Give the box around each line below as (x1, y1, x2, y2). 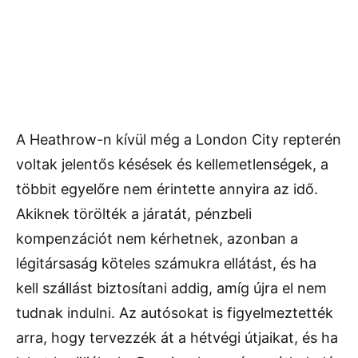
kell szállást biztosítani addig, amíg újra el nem (16, 280, 327, 297)
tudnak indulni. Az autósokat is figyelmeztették (16, 304, 333, 322)
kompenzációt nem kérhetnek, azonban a (16, 230, 298, 248)
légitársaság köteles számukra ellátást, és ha (16, 255, 316, 272)
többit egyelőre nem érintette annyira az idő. (16, 181, 318, 198)
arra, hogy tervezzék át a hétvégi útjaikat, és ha (16, 329, 338, 347)
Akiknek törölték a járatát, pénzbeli (16, 205, 252, 223)
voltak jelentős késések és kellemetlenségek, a (16, 156, 328, 173)
